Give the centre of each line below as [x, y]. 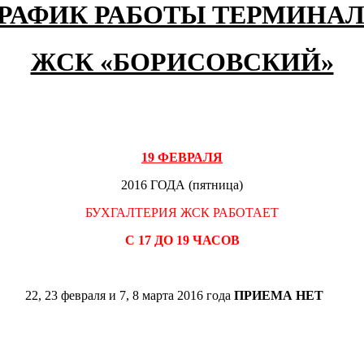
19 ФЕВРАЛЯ [182, 157]
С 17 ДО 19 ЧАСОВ [182, 240]
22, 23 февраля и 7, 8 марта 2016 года [129, 295]
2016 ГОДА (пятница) [182, 184]
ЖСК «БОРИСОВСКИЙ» [182, 62]
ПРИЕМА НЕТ [285, 295]
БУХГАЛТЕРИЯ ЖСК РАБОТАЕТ [182, 212]
